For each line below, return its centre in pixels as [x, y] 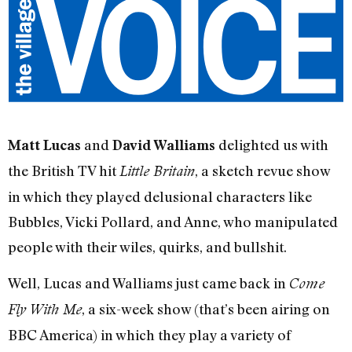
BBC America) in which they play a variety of [150, 335]
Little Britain [157, 171]
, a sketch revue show [262, 171]
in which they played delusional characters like [160, 197]
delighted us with [272, 145]
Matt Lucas [44, 145]
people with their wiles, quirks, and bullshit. [147, 247]
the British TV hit [64, 171]
